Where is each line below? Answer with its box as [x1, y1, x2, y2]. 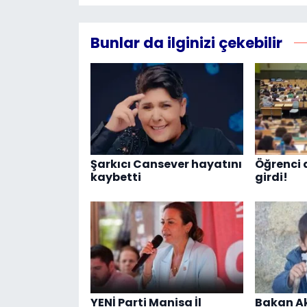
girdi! [254, 169, 288, 186]
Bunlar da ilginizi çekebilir [90, 33, 282, 53]
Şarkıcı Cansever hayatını [90, 156, 242, 173]
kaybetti [90, 169, 141, 186]
